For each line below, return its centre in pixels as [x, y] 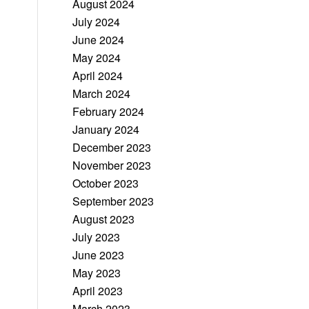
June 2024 [99, 40]
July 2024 [97, 22]
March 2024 [102, 93]
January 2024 [106, 129]
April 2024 [98, 76]
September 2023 [113, 201]
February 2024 [109, 111]
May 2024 [97, 58]
